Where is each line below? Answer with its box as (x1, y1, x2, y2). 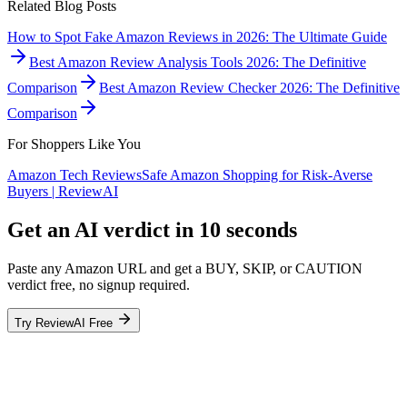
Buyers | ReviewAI (7, 183, 118, 199)
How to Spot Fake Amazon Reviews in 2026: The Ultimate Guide (7, 28, 387, 45)
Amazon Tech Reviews (7, 166, 142, 183)
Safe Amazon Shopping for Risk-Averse (142, 166, 372, 183)
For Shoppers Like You (7, 135, 141, 152)
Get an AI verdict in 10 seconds (7, 217, 297, 242)
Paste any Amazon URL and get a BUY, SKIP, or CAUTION (7, 260, 362, 276)
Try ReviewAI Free (15, 315, 116, 330)
